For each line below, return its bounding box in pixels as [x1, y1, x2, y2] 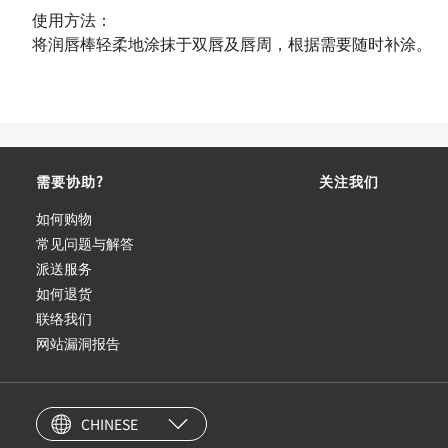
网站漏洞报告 [36, 333, 120, 353]
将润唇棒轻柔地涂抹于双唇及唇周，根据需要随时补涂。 [32, 31, 432, 55]
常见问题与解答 [36, 233, 134, 253]
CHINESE [81, 413, 138, 434]
